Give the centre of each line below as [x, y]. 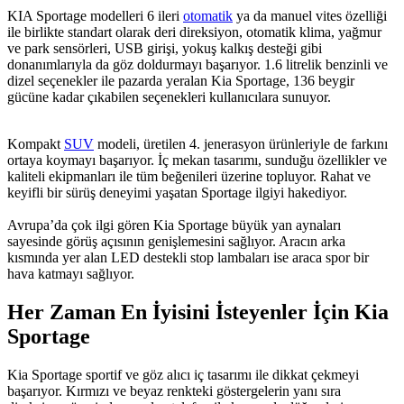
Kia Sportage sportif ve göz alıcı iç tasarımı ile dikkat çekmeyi [183, 374]
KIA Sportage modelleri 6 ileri [95, 15]
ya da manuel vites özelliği [310, 15]
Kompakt [36, 143]
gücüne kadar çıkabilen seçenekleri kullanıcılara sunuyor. [169, 96]
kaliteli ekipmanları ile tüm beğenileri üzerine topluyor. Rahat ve [189, 176]
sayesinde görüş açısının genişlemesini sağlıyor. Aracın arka [176, 241]
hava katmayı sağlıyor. [71, 273]
